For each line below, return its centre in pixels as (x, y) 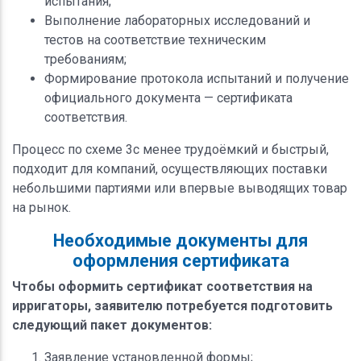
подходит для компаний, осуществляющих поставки (170, 168)
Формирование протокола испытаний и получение (197, 78)
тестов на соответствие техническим (155, 39)
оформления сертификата (180, 260)
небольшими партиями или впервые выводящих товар (180, 188)
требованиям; (85, 59)
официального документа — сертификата (168, 98)
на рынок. (41, 207)
